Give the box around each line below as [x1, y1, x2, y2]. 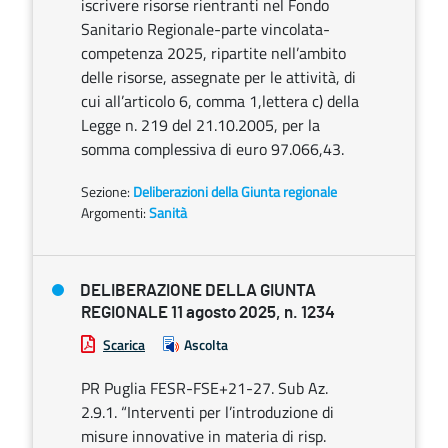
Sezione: [81, 181, 133, 202]
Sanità [149, 202, 187, 223]
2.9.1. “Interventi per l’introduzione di [81, 400, 334, 424]
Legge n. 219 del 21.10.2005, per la [81, 113, 320, 137]
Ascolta [184, 334, 228, 355]
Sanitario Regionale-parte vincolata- [81, 17, 330, 41]
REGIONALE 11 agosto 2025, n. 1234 [81, 304, 335, 321]
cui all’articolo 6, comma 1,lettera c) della [81, 89, 359, 113]
